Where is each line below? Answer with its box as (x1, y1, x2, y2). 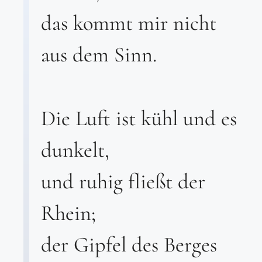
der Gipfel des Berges (41, 231, 217, 257)
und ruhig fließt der (41, 168, 205, 194)
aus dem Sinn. (41, 42, 157, 68)
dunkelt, (41, 136, 109, 163)
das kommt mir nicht (41, 10, 216, 36)
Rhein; (41, 199, 96, 226)
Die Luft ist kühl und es (41, 105, 237, 131)
